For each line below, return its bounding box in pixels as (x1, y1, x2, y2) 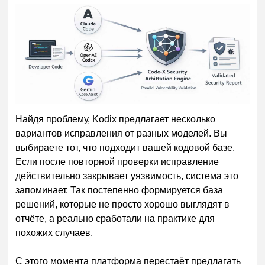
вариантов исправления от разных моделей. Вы (15, 128, 228, 139)
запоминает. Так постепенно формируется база (15, 185, 224, 196)
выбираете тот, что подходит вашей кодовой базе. (15, 143, 235, 153)
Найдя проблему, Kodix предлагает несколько (15, 114, 216, 125)
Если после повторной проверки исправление (15, 157, 219, 167)
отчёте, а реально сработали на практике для (15, 214, 215, 224)
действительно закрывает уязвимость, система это (15, 171, 239, 182)
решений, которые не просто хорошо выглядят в (15, 199, 230, 210)
